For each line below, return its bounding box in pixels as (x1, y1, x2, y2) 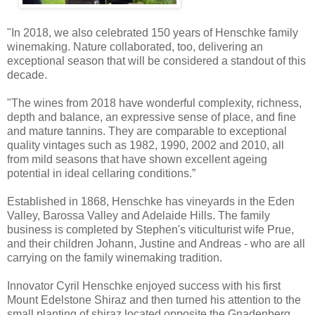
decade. (7, 68, 47, 81)
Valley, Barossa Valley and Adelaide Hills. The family (7, 209, 270, 221)
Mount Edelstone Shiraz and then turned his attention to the (7, 293, 301, 306)
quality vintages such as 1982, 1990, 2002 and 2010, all (7, 139, 284, 151)
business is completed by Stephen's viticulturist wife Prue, (7, 223, 294, 236)
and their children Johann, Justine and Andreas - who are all (7, 237, 305, 250)
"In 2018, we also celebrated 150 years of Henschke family (7, 26, 298, 39)
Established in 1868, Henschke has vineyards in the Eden (7, 195, 295, 207)
